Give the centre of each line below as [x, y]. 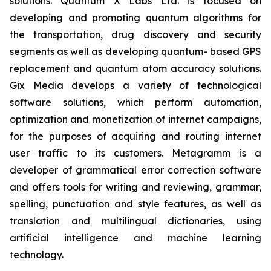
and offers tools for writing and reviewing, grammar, [135, 187]
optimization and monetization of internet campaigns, [135, 119]
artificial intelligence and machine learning [135, 238]
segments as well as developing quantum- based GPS [135, 51]
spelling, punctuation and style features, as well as [135, 204]
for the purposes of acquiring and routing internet [135, 136]
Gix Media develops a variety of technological [135, 85]
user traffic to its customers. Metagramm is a [135, 153]
